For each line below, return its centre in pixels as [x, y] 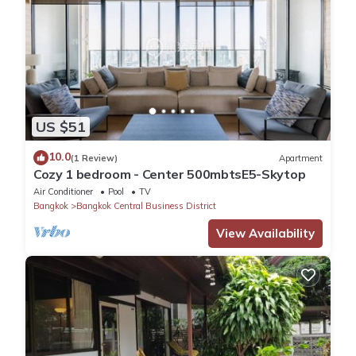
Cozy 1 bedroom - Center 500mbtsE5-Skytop [170, 174]
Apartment [301, 158]
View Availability [265, 234]
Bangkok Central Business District [146, 206]
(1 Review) [94, 158]
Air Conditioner [63, 192]
